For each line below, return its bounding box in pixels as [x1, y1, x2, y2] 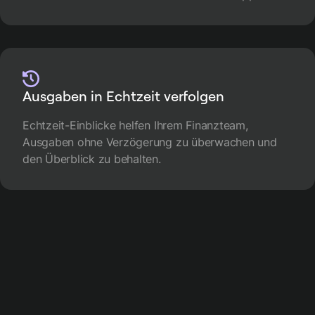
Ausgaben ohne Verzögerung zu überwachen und [22, 134, 277, 149]
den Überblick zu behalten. [22, 151, 161, 166]
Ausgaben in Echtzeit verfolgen [22, 86, 224, 105]
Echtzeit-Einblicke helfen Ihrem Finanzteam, [22, 117, 248, 132]
